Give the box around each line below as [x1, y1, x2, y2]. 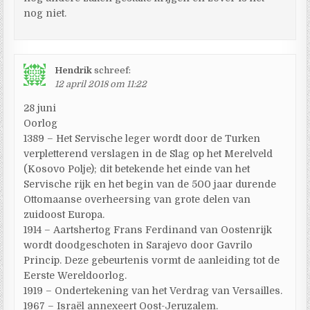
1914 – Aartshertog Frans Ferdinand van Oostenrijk [24, 224, 273, 235]
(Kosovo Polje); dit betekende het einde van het [24, 163, 250, 174]
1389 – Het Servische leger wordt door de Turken [24, 132, 261, 144]
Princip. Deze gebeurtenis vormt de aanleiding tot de [24, 254, 280, 266]
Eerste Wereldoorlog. [24, 269, 127, 281]
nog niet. [24, 7, 67, 19]
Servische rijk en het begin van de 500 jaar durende [24, 178, 277, 190]
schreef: [94, 64, 131, 75]
